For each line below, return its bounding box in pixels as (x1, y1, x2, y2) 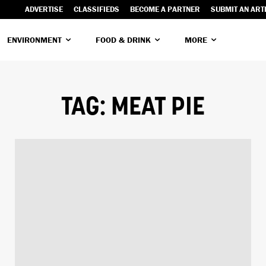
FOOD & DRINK (96, 34, 151, 45)
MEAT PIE (111, 95, 205, 121)
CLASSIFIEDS (74, 4, 119, 14)
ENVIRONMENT (7, 34, 62, 45)
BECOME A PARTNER (130, 4, 200, 14)
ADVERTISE (25, 4, 63, 14)
